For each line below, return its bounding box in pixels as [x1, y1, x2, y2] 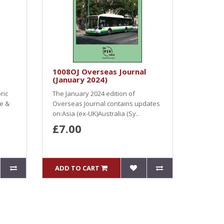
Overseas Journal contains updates [52, 99, 160, 108]
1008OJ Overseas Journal [52, 66, 146, 76]
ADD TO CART [55, 163, 100, 172]
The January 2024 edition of [52, 89, 135, 98]
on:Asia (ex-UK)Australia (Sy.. [52, 109, 139, 118]
